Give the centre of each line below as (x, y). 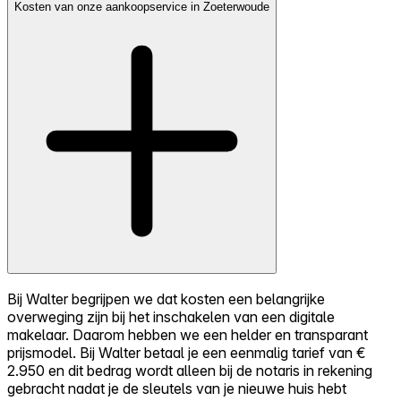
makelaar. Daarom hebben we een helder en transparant (188, 335)
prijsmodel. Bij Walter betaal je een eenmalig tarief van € (187, 353)
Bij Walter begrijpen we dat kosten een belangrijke (166, 299)
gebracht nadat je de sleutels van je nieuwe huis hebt (177, 389)
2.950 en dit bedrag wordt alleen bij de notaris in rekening (190, 371)
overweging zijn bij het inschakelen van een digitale (171, 317)
